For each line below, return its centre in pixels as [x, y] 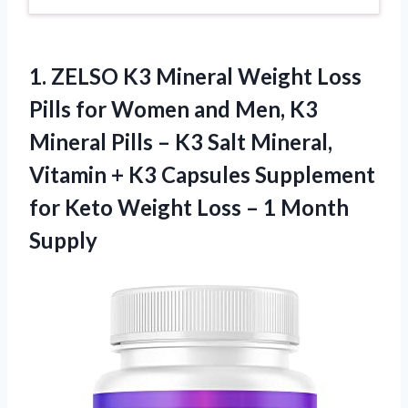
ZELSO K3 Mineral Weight [182, 76]
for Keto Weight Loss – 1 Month [189, 207]
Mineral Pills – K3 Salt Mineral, [181, 141]
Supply [63, 240]
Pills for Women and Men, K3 [173, 108]
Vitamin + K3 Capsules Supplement [202, 174]
